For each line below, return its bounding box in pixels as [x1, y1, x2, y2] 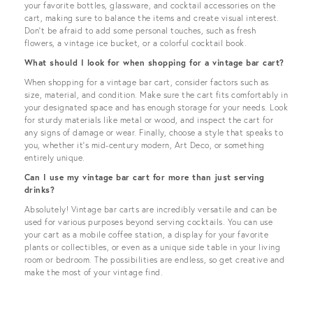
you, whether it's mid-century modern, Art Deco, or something [24, 140, 265, 150]
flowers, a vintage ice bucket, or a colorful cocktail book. [24, 38, 247, 48]
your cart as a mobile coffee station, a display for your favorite [24, 229, 269, 240]
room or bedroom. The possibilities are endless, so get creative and [24, 254, 285, 265]
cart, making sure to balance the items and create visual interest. [24, 13, 279, 23]
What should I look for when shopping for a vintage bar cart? [24, 57, 284, 68]
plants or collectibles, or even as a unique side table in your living [24, 242, 281, 252]
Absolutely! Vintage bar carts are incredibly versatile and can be [24, 204, 277, 214]
